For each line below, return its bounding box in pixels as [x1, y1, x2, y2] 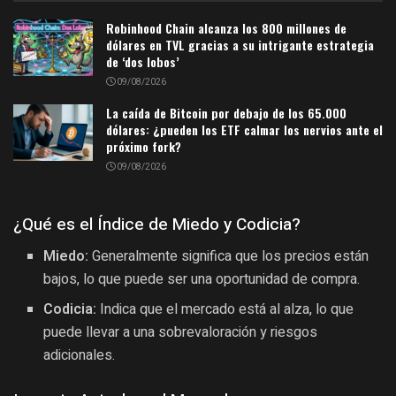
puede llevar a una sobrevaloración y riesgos [43, 322, 318, 344]
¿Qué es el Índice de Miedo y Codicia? [13, 211, 301, 237]
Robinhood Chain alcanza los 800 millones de [106, 19, 346, 38]
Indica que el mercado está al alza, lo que [96, 299, 354, 321]
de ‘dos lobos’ [106, 52, 179, 72]
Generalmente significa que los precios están [88, 246, 369, 268]
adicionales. [43, 345, 116, 367]
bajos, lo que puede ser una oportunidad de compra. [43, 269, 361, 291]
